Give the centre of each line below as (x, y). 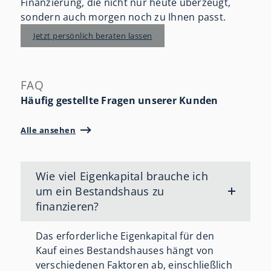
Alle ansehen (48, 130)
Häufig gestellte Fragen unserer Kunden (119, 100)
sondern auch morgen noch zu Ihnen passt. (123, 17)
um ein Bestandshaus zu (100, 191)
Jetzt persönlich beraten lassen (93, 35)
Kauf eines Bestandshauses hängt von (125, 251)
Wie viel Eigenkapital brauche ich (122, 176)
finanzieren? (67, 206)
